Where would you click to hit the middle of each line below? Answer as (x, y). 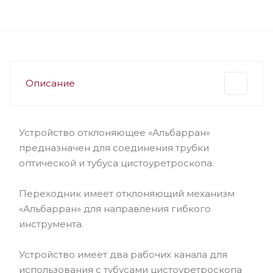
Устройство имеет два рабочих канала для (123, 254)
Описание (50, 83)
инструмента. (51, 224)
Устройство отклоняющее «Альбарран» (115, 133)
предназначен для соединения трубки (114, 148)
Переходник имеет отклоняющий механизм (127, 193)
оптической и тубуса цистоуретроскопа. (116, 163)
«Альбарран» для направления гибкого (115, 209)
